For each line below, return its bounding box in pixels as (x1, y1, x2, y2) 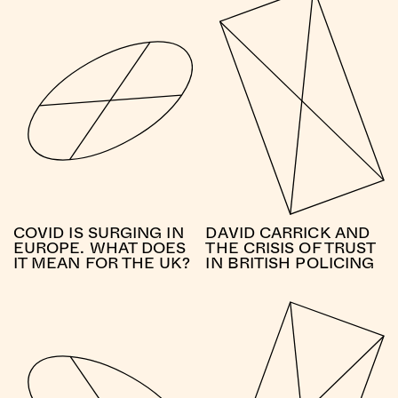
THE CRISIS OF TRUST (205, 235, 376, 260)
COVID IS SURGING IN (12, 219, 184, 245)
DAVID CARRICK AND (205, 219, 370, 245)
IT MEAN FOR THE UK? (12, 250, 190, 275)
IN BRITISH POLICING (205, 250, 375, 275)
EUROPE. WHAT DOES (12, 235, 187, 260)
